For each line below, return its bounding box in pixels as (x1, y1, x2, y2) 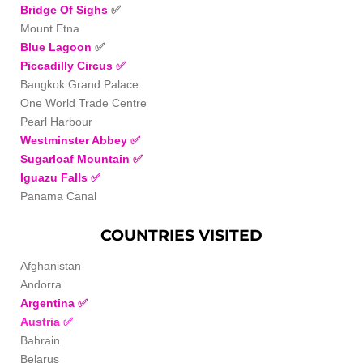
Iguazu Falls (20, 170, 88, 184)
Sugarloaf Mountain (20, 152, 133, 165)
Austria (20, 315, 63, 329)
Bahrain (20, 334, 60, 348)
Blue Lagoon (20, 40, 95, 53)
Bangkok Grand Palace (20, 77, 139, 91)
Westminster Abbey (20, 133, 130, 147)
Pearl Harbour (20, 114, 92, 128)
